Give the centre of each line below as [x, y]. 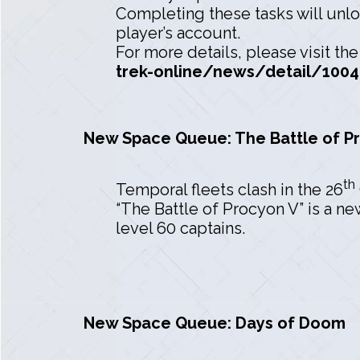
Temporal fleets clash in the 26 [229, 189]
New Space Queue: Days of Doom [215, 323]
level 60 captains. [180, 228]
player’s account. [178, 33]
